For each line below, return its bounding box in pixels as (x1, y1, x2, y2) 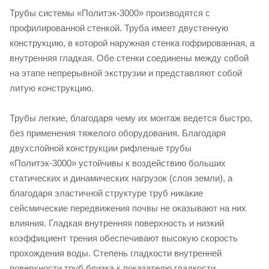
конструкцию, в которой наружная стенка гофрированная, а (10, 37, 255, 48)
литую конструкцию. (10, 82, 94, 93)
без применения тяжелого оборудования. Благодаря (10, 127, 226, 138)
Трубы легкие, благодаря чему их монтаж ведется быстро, (10, 112, 252, 123)
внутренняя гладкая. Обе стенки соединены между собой (10, 52, 249, 63)
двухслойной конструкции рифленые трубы (10, 142, 192, 153)
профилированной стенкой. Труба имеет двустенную (10, 22, 228, 33)
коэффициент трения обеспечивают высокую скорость (10, 232, 238, 243)
